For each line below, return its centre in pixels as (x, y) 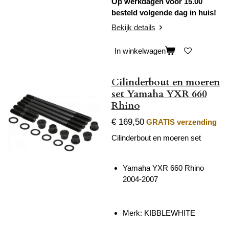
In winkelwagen (140, 51)
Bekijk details (133, 28)
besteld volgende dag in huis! (164, 12)
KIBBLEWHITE (170, 213)
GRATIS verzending (181, 122)
